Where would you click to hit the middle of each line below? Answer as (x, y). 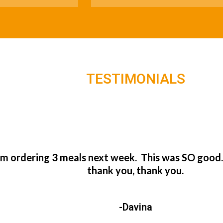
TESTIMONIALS (136, 79)
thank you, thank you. (136, 170)
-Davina (136, 207)
